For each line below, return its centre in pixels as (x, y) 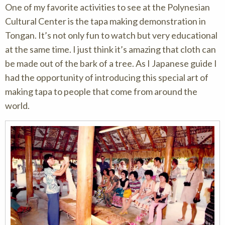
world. (17, 105)
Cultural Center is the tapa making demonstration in (105, 21)
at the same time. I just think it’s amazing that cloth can (110, 49)
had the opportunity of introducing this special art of (107, 77)
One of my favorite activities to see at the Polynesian (107, 7)
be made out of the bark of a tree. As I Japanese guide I (111, 63)
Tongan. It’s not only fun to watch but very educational (111, 35)
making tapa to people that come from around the (101, 91)
